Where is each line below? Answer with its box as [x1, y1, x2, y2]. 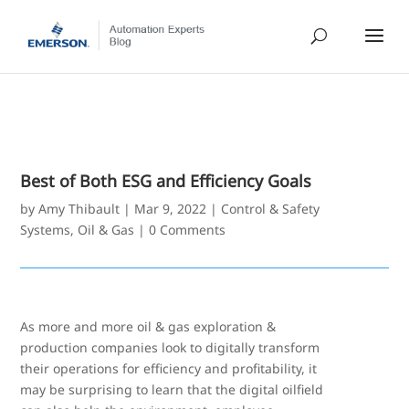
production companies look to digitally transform [20, 339, 320, 356]
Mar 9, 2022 [134, 200, 207, 217]
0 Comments [149, 221, 226, 238]
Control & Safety [221, 200, 320, 217]
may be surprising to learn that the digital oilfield [20, 381, 324, 398]
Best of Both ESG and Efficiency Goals [20, 170, 312, 192]
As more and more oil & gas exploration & [20, 318, 277, 335]
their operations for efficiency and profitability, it [20, 360, 318, 377]
